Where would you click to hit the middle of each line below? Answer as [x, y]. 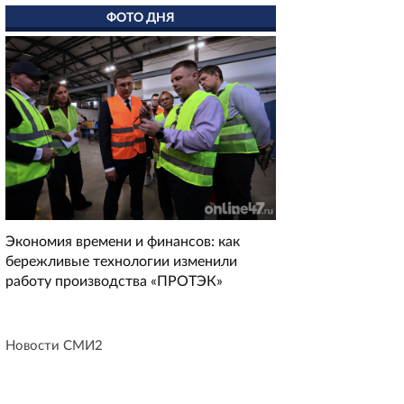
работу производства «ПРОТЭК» [114, 282]
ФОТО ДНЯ [141, 18]
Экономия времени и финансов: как [123, 242]
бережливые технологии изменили [121, 262]
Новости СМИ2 [54, 346]
